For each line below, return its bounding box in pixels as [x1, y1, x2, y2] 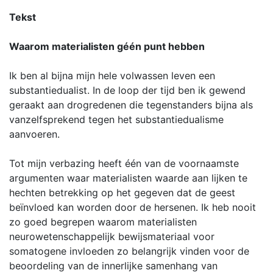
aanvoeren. [9, 128, 60, 140]
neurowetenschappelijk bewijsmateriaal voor [9, 230, 214, 243]
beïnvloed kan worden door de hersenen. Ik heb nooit [9, 201, 256, 213]
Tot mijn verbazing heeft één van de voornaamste [9, 157, 239, 169]
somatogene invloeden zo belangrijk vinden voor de [9, 245, 249, 257]
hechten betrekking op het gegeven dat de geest [9, 186, 235, 199]
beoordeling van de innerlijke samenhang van [9, 260, 218, 272]
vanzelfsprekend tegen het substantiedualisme [9, 113, 224, 126]
